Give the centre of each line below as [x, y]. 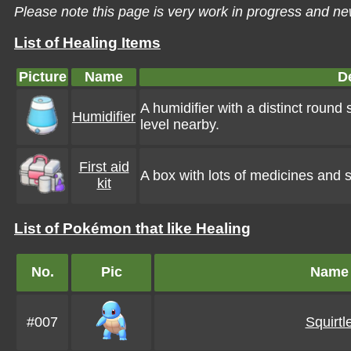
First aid [104, 167]
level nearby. [180, 125]
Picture [42, 77]
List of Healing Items [87, 43]
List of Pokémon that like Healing [132, 228]
